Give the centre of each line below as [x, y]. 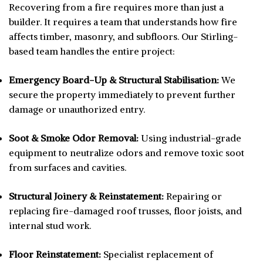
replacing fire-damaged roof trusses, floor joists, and [125, 211]
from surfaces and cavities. [68, 168]
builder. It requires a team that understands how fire [123, 22]
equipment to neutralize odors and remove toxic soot [127, 153]
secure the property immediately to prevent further [122, 95]
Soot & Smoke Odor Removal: [74, 138]
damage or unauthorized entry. [77, 109]
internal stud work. [50, 226]
